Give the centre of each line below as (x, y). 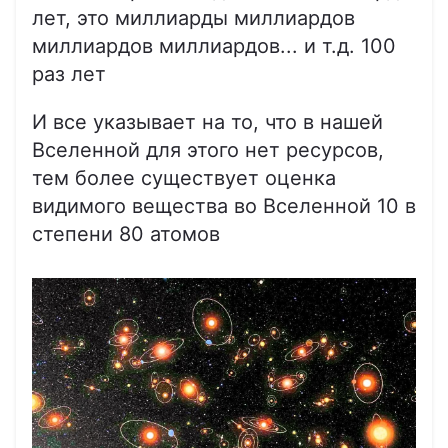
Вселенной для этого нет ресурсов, (208, 149)
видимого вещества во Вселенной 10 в (224, 205)
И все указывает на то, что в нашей (207, 121)
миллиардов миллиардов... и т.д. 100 (214, 45)
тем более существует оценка (184, 177)
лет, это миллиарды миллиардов (193, 17)
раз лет (69, 73)
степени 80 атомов (126, 233)
